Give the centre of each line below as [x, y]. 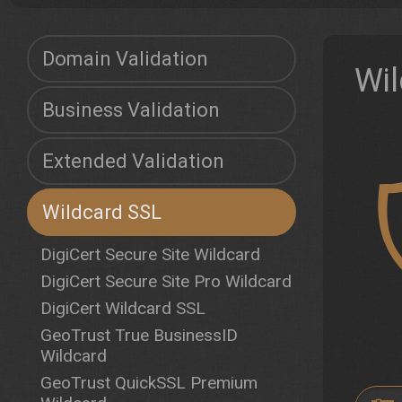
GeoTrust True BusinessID [139, 335]
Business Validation [131, 110]
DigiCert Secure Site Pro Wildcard [166, 281]
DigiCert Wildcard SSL [123, 308]
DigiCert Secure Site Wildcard [150, 254]
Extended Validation [133, 161]
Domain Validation [125, 59]
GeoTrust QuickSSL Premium [149, 383]
